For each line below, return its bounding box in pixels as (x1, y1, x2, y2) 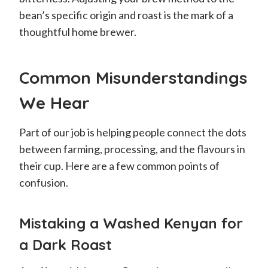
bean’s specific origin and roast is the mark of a (19, 8, 233, 22)
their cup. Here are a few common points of (19, 159, 220, 172)
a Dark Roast (19, 235, 112, 254)
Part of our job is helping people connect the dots (19, 125, 246, 139)
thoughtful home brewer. (19, 25, 136, 38)
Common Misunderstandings (19, 66, 247, 88)
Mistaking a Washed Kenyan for (19, 214, 243, 232)
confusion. (19, 175, 68, 189)
